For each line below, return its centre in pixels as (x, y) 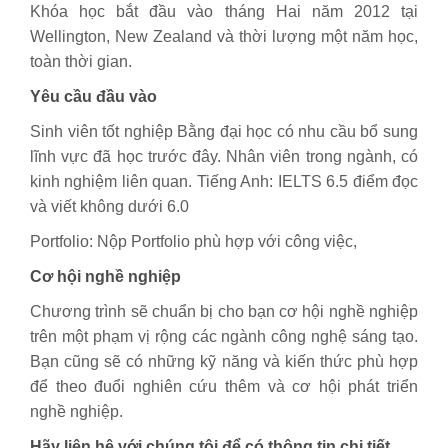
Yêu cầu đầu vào (93, 96)
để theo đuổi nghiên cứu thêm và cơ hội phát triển (224, 386)
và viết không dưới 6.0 (109, 206)
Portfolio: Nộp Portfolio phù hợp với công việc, (193, 241)
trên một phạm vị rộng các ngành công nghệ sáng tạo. (224, 336)
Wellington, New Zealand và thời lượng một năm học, (224, 36)
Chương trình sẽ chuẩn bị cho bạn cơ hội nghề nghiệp (224, 311)
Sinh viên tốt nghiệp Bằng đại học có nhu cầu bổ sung (224, 131)
